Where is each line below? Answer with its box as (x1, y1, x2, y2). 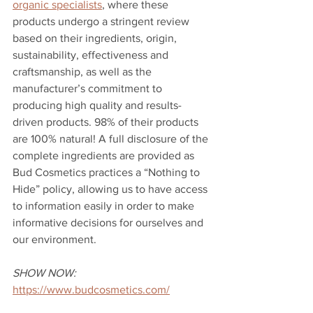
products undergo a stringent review (13, 15, 192, 28)
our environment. (13, 233, 99, 246)
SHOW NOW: (13, 267, 76, 279)
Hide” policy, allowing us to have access (13, 183, 210, 196)
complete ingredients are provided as (13, 150, 197, 162)
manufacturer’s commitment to (13, 82, 165, 95)
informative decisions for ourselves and (13, 217, 206, 229)
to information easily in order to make (13, 200, 197, 212)
